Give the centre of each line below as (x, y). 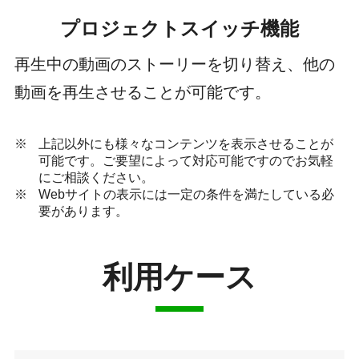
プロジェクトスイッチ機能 (179, 28)
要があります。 (84, 211)
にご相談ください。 (97, 177)
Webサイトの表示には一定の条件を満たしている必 (187, 194)
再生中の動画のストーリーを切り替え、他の (174, 64)
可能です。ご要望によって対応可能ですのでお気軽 (186, 160)
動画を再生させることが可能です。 (142, 92)
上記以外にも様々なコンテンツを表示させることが (186, 143)
